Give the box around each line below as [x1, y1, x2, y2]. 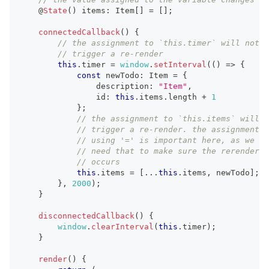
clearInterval [91, 222, 154, 231]
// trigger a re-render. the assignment [77, 124, 259, 134]
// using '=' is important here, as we [77, 135, 255, 145]
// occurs [77, 157, 120, 166]
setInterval [154, 59, 207, 69]
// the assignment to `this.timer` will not [58, 38, 259, 47]
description [19, 81, 149, 91]
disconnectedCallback [38, 211, 134, 220]
